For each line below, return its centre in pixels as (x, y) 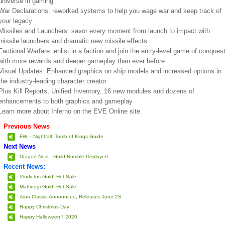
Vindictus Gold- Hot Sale (48, 176)
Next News (19, 146)
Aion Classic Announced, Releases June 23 (70, 196)
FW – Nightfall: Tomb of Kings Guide (62, 136)
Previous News (26, 126)
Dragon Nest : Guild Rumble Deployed (64, 156)
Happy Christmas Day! (45, 206)
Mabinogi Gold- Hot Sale (48, 186)
